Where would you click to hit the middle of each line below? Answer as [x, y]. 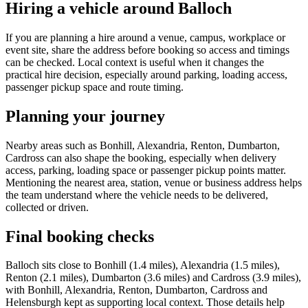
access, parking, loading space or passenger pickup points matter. [146, 170]
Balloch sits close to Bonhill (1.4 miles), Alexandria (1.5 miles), [143, 265]
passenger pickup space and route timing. [95, 87]
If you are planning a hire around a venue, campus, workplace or [145, 37]
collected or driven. [47, 207]
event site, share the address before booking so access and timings [147, 49]
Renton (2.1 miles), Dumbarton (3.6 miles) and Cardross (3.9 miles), [153, 278]
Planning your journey [85, 116]
